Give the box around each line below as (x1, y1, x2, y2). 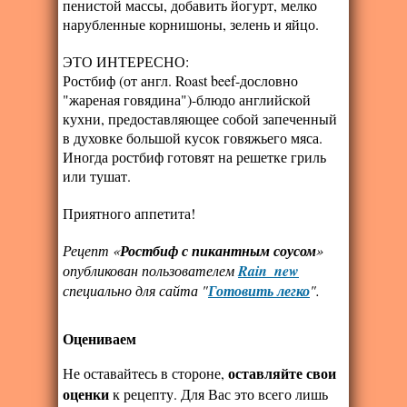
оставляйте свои (228, 362, 336, 384)
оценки (63, 383, 109, 405)
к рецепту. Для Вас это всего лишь (109, 384, 328, 404)
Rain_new (238, 261, 299, 282)
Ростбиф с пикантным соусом (120, 241, 316, 262)
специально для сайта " (63, 281, 208, 301)
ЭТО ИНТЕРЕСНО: (63, 52, 189, 72)
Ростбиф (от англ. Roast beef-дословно (63, 71, 298, 91)
